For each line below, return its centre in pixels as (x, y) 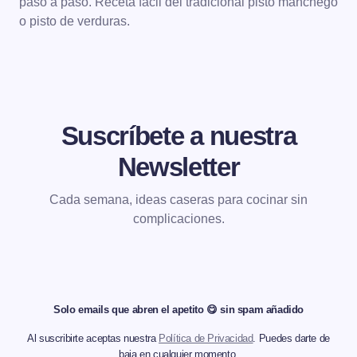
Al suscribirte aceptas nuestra (93, 338)
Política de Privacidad (206, 338)
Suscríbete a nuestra (178, 136)
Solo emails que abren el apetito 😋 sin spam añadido (178, 310)
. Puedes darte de (291, 338)
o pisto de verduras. (75, 21)
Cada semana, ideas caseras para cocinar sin (178, 200)
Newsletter (178, 167)
